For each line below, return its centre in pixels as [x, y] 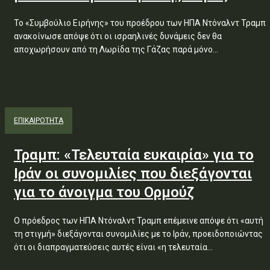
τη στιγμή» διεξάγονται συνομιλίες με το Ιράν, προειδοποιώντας [138, 234]
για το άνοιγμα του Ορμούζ [104, 192]
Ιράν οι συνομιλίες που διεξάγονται [133, 174]
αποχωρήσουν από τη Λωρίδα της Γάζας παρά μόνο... [116, 49]
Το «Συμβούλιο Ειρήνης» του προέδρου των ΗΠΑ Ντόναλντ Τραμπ [140, 23]
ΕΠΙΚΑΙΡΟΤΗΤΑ [39, 121]
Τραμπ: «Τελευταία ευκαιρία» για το [134, 155]
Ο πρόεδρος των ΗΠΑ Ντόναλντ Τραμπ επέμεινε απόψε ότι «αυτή [139, 221]
